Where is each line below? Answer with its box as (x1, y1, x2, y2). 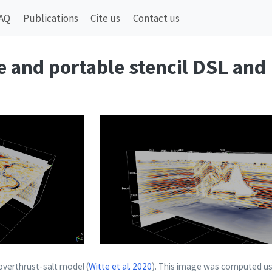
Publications (22, 12, 78, 25)
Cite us (90, 12, 121, 25)
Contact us (132, 12, 180, 25)
